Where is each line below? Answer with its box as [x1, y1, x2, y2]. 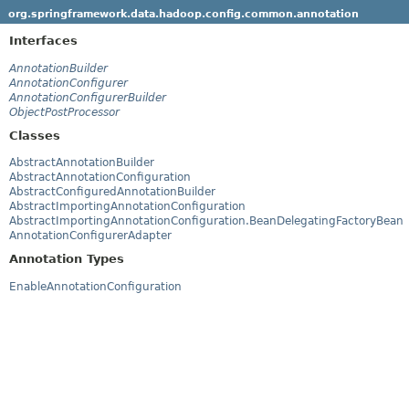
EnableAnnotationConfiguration [9, 279, 182, 293]
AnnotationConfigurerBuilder [9, 90, 166, 104]
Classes [9, 128, 60, 142]
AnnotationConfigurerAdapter [9, 229, 172, 243]
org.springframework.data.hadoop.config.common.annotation [7, 7, 359, 20]
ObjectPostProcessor [9, 105, 120, 119]
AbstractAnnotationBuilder [9, 156, 154, 170]
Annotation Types [9, 252, 124, 267]
